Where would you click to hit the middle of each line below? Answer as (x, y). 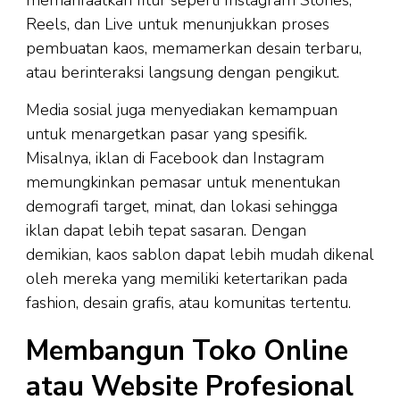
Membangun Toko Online (187, 351)
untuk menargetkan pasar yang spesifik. (167, 134)
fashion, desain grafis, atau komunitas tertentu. (188, 303)
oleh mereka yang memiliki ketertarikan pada (187, 279)
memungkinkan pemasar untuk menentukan (183, 183)
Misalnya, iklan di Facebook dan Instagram (175, 158)
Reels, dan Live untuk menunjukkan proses (178, 25)
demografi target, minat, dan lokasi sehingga (182, 207)
